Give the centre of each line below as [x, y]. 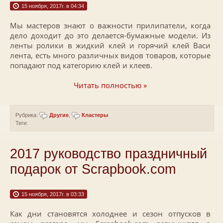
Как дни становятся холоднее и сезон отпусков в [110, 214]
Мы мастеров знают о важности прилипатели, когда [110, 25]
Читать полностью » [110, 85]
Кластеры [95, 115]
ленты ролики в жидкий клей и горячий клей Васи [110, 45]
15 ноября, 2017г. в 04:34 [53, 6]
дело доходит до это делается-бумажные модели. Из [110, 35]
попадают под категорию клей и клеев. [81, 65]
